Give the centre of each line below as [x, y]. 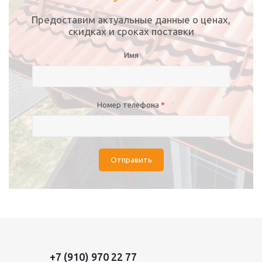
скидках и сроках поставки [131, 31]
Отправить [131, 160]
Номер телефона [129, 105]
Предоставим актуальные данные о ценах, [131, 20]
